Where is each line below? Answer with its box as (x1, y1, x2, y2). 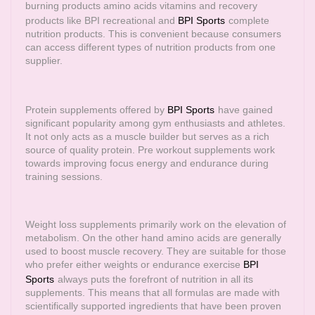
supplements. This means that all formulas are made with (25, 287, 280, 298)
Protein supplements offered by (25, 104, 167, 115)
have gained (218, 104, 273, 115)
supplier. (25, 55, 63, 66)
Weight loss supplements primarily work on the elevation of (25, 219, 286, 230)
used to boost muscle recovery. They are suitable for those (25, 245, 286, 257)
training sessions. (25, 171, 103, 182)
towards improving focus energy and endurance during (25, 157, 269, 169)
